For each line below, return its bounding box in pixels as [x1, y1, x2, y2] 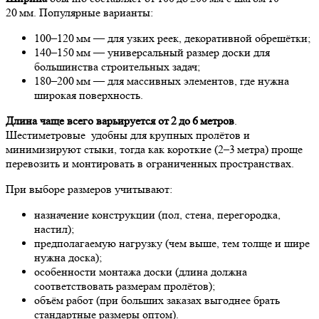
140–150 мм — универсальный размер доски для [34, 46, 270, 60]
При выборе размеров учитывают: [6, 182, 172, 197]
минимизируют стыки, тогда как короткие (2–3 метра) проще [6, 142, 303, 157]
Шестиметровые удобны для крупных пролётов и [6, 128, 250, 142]
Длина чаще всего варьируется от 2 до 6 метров [6, 114, 234, 128]
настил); [34, 222, 74, 236]
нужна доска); [34, 251, 102, 265]
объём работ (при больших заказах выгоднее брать [34, 293, 280, 308]
